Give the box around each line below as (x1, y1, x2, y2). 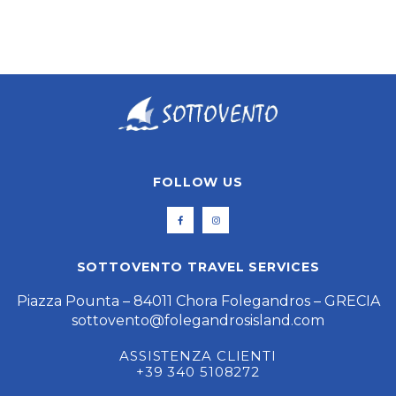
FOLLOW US (153, 173, 243, 190)
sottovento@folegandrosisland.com (72, 311, 324, 329)
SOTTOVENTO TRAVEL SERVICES (76, 258, 320, 275)
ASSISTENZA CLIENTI (119, 346, 277, 364)
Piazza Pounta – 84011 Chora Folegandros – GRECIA (16, 292, 380, 309)
